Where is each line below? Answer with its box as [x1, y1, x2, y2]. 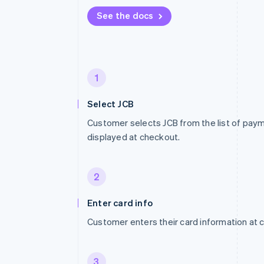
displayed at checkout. [87, 131, 180, 143]
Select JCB [87, 98, 134, 110]
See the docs [97, 9, 154, 21]
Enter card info [87, 197, 153, 209]
